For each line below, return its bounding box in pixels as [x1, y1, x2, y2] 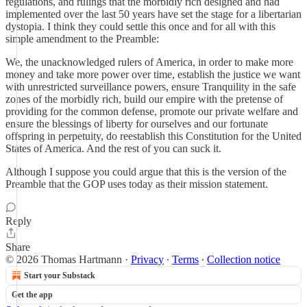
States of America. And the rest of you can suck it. [5, 143, 221, 154]
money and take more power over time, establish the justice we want [5, 69, 300, 80]
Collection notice [207, 254, 280, 265]
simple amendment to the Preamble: [5, 33, 159, 45]
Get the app [12, 290, 53, 299]
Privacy [131, 254, 164, 265]
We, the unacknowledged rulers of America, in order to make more [5, 56, 293, 68]
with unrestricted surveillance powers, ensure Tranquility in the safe [5, 81, 296, 93]
